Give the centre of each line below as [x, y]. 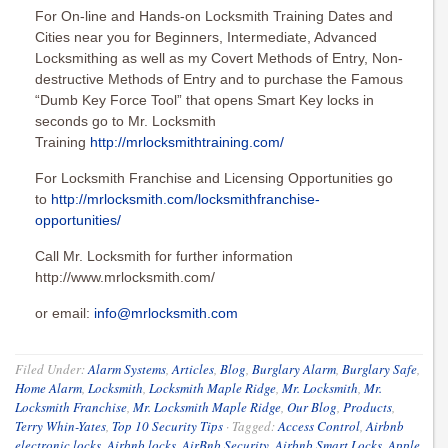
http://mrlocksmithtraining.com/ [187, 141]
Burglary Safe [379, 368]
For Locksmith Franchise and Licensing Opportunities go [214, 177]
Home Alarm [48, 387]
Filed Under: [51, 368]
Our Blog [312, 406]
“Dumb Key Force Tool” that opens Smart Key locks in [204, 99]
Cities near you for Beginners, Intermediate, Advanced [206, 36]
